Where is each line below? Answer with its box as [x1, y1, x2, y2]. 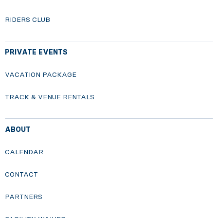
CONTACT [5, 170, 38, 179]
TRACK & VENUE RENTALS [5, 93, 94, 102]
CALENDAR [5, 148, 43, 157]
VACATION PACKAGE [5, 71, 76, 79]
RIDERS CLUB [5, 16, 50, 24]
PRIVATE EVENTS [5, 48, 68, 57]
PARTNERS [5, 193, 42, 201]
